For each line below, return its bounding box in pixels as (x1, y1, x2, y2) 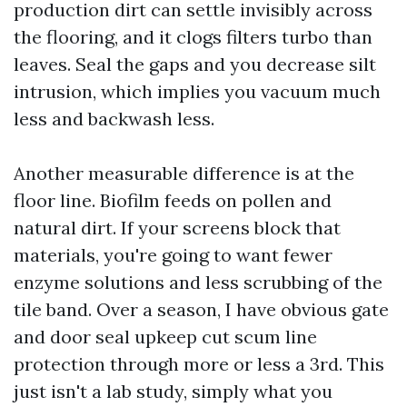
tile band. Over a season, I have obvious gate (14, 298, 389, 321)
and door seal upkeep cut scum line (14, 325, 317, 348)
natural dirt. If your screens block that (14, 216, 341, 239)
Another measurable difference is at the (14, 162, 354, 184)
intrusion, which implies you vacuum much (14, 80, 381, 103)
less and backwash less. (14, 107, 214, 130)
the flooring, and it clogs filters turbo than (14, 25, 372, 48)
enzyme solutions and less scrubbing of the (14, 271, 382, 293)
